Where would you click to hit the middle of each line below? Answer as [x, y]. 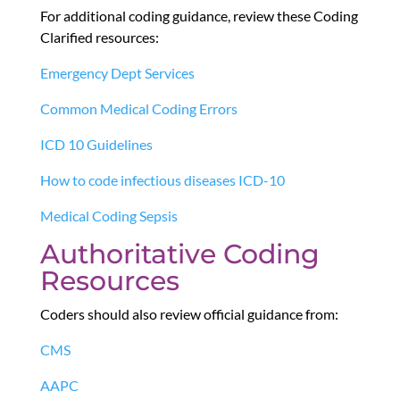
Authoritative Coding [179, 254]
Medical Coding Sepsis [108, 216]
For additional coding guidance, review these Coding [199, 16]
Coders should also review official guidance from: [189, 314]
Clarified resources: [99, 37]
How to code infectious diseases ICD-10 [162, 180]
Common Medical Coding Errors [138, 109]
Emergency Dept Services [117, 73]
